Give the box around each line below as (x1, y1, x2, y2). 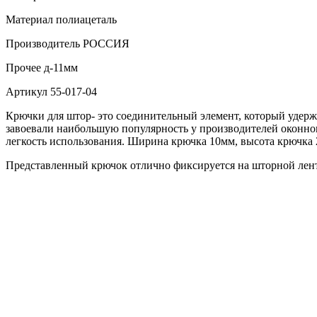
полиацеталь (53, 13, 117, 26)
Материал (6, 13, 53, 26)
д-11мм (41, 62, 78, 74)
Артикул (6, 86, 47, 98)
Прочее (6, 62, 41, 74)
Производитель (6, 38, 80, 50)
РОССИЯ (80, 38, 129, 50)
